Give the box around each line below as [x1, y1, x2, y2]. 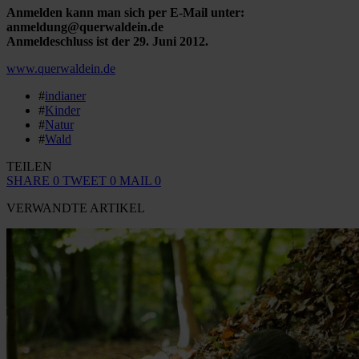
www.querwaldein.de [6, 61, 115, 75]
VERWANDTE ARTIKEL [6, 200, 145, 215]
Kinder [45, 103, 80, 117]
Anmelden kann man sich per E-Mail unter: [6, 5, 244, 19]
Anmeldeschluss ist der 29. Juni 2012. [6, 34, 208, 48]
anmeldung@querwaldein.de [6, 19, 163, 34]
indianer [45, 88, 86, 103]
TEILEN [6, 159, 52, 173]
